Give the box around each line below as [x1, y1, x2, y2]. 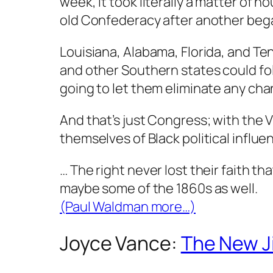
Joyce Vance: [60, 229, 181, 257]
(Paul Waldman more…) [60, 197, 196, 216]
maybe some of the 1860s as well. [60, 179, 258, 198]
